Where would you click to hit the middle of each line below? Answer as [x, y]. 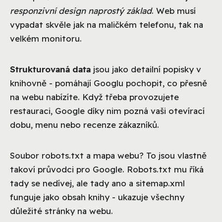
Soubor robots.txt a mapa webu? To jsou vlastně [108, 155]
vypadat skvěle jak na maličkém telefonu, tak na [107, 24]
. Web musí [174, 10]
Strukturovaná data [50, 69]
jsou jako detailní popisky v [146, 69]
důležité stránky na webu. [61, 211]
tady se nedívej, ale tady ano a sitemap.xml [97, 183]
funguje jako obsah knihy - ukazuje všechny [97, 197]
